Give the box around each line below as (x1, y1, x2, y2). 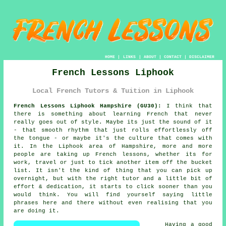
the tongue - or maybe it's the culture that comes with (14, 135, 212, 142)
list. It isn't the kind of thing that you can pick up (14, 167, 212, 174)
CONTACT (163, 54, 182, 59)
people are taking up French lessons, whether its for (14, 151, 212, 158)
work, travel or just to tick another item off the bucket (14, 159, 212, 166)
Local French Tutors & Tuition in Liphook (32, 86, 194, 95)
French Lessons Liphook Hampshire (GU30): (14, 103, 162, 109)
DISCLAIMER (189, 54, 214, 59)
